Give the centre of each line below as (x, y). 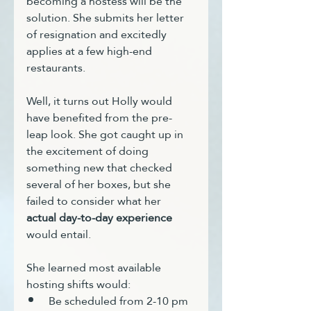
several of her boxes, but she (100, 184)
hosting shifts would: (78, 284)
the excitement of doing (89, 151)
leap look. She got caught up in (106, 134)
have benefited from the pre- (99, 117)
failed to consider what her (95, 201)
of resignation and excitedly (98, 34)
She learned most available (95, 267)
